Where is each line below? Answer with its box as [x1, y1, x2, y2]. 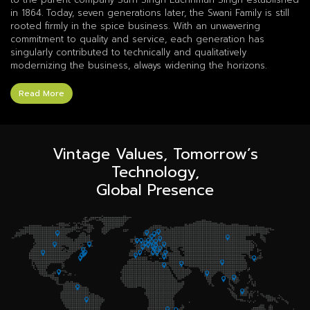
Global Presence [96, 178, 214, 201]
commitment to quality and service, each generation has [10, 32, 264, 46]
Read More [19, 86, 64, 100]
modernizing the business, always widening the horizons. [10, 58, 266, 72]
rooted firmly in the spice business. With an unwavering [10, 19, 260, 33]
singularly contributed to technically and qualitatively [10, 45, 246, 59]
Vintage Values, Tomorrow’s [52, 142, 258, 165]
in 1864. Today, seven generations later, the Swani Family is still [10, 6, 289, 19]
